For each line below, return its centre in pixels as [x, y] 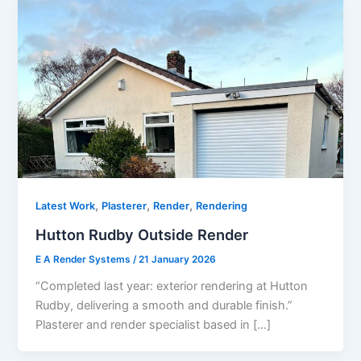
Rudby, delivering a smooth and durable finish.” [164, 305]
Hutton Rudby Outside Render [142, 234]
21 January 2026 [178, 259]
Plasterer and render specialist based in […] [154, 324]
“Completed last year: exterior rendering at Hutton [172, 286]
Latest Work [66, 206]
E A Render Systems [85, 259]
